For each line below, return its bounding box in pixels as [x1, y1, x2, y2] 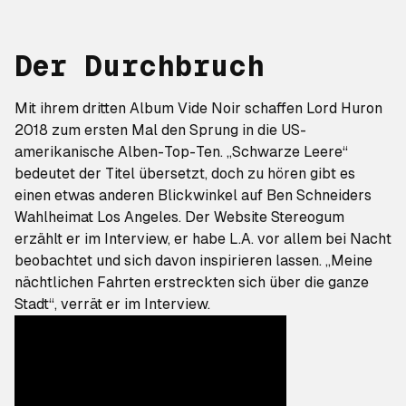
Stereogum [271, 208, 344, 226]
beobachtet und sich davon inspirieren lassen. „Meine [14, 252, 372, 269]
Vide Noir [178, 100, 241, 117]
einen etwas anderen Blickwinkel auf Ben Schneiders [14, 187, 372, 204]
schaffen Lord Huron [241, 100, 382, 117]
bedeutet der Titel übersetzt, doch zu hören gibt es [14, 165, 355, 182]
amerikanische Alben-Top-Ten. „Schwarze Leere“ [14, 143, 348, 160]
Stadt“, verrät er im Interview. [14, 295, 210, 313]
